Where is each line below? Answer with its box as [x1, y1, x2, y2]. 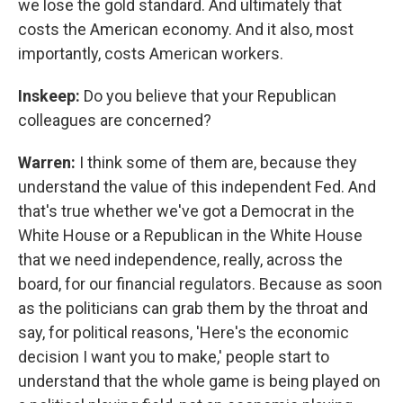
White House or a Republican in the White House [18, 226, 363, 245]
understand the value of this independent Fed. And [18, 177, 376, 196]
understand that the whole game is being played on [18, 372, 381, 390]
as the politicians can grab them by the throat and [18, 299, 368, 318]
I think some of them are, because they [76, 153, 357, 172]
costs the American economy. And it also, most [18, 20, 354, 39]
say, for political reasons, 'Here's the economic [18, 323, 349, 342]
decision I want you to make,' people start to [18, 347, 329, 366]
